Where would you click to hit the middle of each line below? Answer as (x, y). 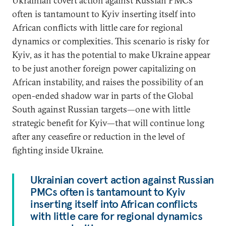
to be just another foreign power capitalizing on (104, 68)
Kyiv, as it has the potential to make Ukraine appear (111, 55)
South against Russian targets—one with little (101, 109)
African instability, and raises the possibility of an (108, 82)
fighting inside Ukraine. (58, 150)
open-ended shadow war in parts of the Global (103, 96)
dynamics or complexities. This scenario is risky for (111, 41)
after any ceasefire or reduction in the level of (98, 136)
